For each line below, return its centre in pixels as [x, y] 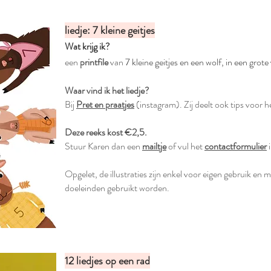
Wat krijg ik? [87, 46]
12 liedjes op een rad [107, 261]
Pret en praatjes [105, 104]
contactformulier [236, 146]
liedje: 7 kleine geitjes [110, 30]
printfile [94, 62]
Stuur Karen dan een [103, 146]
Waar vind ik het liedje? [107, 90]
